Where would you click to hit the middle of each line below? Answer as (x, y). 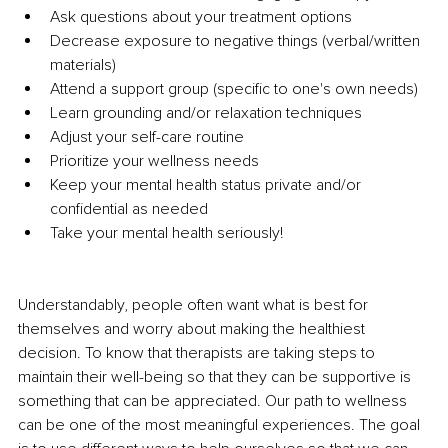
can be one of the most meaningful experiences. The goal (221, 425)
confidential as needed (129, 209)
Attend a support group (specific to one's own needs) (234, 89)
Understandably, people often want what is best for (195, 305)
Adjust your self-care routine (147, 137)
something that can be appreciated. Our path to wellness (214, 401)
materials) (83, 65)
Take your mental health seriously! (166, 233)
